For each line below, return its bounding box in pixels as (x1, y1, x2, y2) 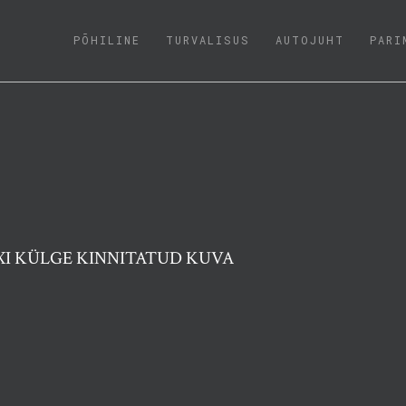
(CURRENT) (139, 30, 214, 44)
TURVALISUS (165, 33, 250, 47)
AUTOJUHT (275, 33, 344, 47)
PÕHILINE (72, 33, 140, 47)
